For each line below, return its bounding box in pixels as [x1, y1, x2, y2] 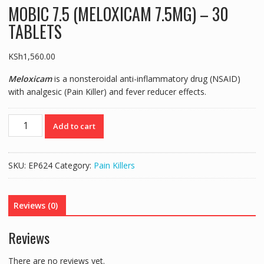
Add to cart [53, 121, 96, 132]
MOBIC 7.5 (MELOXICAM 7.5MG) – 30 [8, 2, 229, 27]
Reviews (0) [13, 200, 58, 212]
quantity [7, 205, 38, 217]
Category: [54, 160, 94, 171]
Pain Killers [93, 160, 135, 171]
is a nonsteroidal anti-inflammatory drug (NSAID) [51, 73, 240, 85]
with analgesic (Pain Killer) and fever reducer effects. [8, 86, 206, 98]
